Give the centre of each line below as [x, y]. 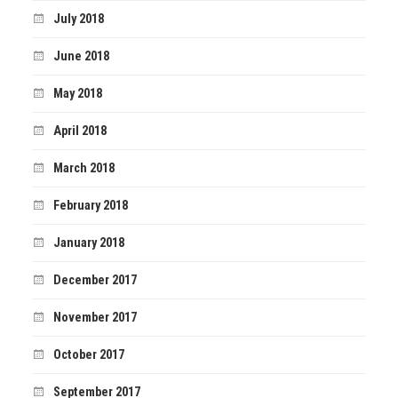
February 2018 [90, 206]
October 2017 [88, 355]
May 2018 [77, 94]
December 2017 [95, 281]
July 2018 [78, 20]
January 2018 [88, 243]
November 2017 [95, 318]
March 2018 [84, 169]
